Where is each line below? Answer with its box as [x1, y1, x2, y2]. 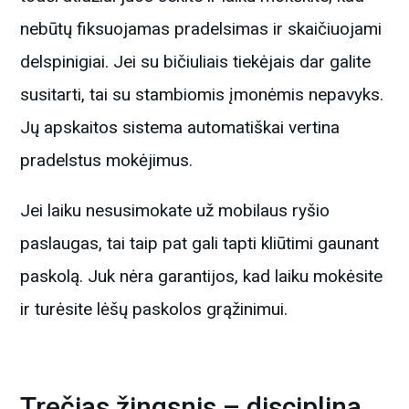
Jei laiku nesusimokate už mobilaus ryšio [20, 199, 330, 221]
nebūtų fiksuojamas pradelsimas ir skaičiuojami [20, 17, 383, 39]
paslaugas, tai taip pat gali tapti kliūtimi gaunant [20, 232, 380, 254]
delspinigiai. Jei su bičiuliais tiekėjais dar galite [20, 50, 372, 72]
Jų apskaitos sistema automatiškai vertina [20, 116, 341, 138]
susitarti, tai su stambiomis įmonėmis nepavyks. [20, 83, 384, 105]
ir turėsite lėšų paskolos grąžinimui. [20, 298, 288, 320]
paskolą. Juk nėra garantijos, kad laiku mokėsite [20, 265, 383, 287]
